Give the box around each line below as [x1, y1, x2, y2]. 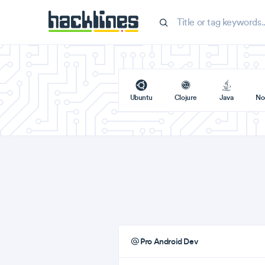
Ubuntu [130, 93, 153, 102]
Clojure [174, 93, 198, 102]
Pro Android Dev [138, 236, 198, 247]
